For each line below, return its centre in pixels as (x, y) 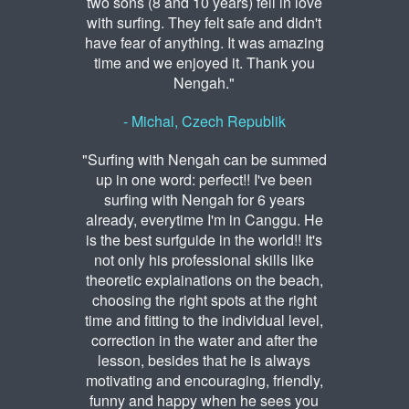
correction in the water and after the (204, 341)
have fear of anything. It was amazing (204, 43)
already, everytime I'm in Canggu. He (204, 220)
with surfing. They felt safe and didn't (204, 23)
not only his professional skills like (204, 260)
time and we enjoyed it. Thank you (204, 63)
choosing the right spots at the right (204, 300)
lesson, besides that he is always (204, 361)
